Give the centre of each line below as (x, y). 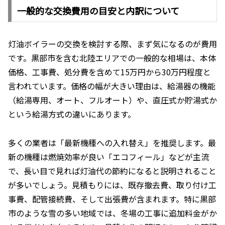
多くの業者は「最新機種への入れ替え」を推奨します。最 (112, 142)
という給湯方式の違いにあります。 (72, 114)
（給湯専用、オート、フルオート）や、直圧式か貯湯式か (113, 100)
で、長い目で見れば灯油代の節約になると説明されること (112, 171)
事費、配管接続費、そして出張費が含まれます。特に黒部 (112, 199)
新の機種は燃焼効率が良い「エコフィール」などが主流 (108, 156)
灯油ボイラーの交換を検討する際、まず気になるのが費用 (113, 43)
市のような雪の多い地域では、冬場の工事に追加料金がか (113, 213)
